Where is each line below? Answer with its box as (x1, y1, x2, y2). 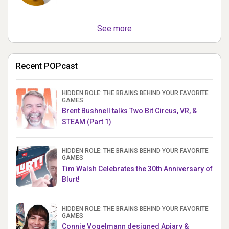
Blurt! (62, 175, 80, 184)
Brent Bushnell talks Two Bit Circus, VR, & (62, 106, 197, 115)
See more (97, 23, 132, 33)
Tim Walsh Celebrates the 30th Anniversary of (62, 164, 213, 173)
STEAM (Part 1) (62, 117, 111, 126)
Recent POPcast (16, 61, 78, 71)
